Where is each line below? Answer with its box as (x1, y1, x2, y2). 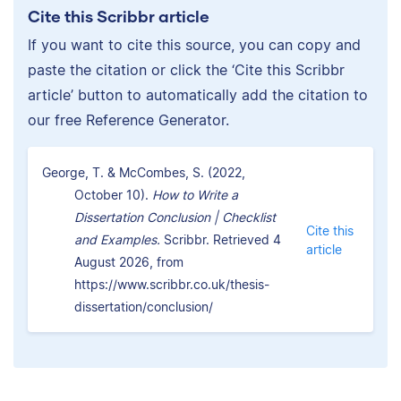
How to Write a (152, 187, 238, 203)
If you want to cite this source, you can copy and (28, 36, 361, 55)
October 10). (74, 187, 152, 203)
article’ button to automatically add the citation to (28, 86, 368, 105)
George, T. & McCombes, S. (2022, (42, 165, 245, 181)
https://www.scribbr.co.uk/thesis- (74, 277, 269, 293)
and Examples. (74, 232, 160, 248)
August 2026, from (74, 254, 183, 270)
